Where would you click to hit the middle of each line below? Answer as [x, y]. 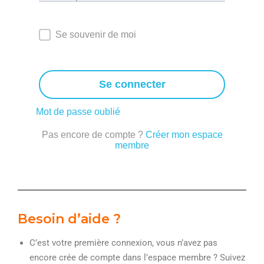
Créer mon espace [184, 135]
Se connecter [132, 85]
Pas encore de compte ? [93, 135]
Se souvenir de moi [96, 35]
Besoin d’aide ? [69, 219]
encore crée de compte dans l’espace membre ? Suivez [137, 257]
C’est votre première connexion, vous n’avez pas [123, 242]
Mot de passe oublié [78, 112]
